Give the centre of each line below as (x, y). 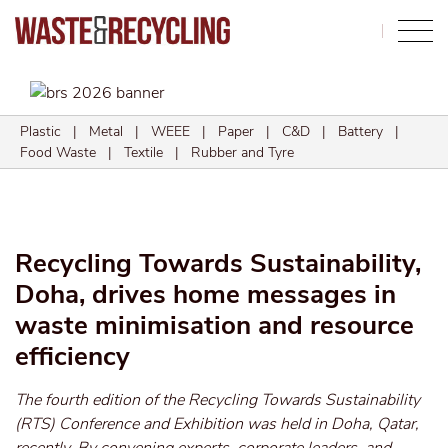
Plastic (40, 132)
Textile (143, 153)
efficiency (72, 356)
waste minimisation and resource (214, 325)
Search (347, 30)
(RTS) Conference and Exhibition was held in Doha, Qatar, (217, 424)
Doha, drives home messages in (205, 294)
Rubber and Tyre (242, 153)
